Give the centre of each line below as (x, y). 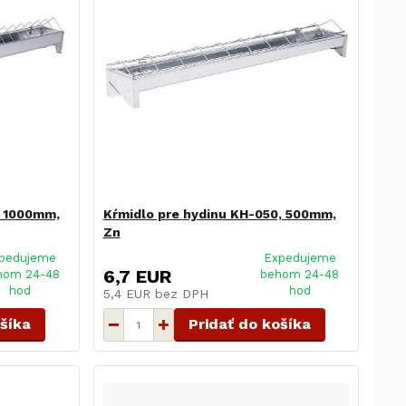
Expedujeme (300, 258)
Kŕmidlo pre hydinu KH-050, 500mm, (219, 214)
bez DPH (181, 294)
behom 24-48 (300, 275)
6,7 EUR (137, 277)
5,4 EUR (129, 294)
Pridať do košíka (249, 324)
